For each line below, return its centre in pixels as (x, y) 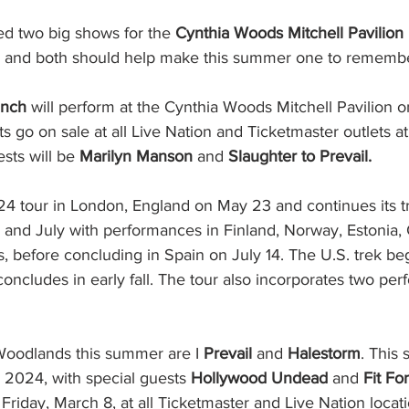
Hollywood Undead (259, 378)
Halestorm (324, 354)
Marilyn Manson (136, 157)
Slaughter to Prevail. (300, 157)
